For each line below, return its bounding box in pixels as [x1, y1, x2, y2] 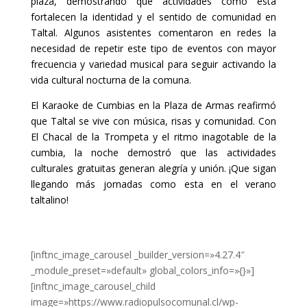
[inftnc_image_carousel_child [30, 280, 156, 293]
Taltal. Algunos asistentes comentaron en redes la [30, 26, 277, 40]
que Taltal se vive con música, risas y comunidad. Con [30, 114, 277, 128]
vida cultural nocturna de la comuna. [30, 73, 191, 87]
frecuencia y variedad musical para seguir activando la [30, 58, 277, 71]
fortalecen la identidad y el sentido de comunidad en [30, 10, 277, 24]
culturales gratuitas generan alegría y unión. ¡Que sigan [30, 162, 277, 175]
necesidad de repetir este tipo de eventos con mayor [30, 42, 277, 56]
